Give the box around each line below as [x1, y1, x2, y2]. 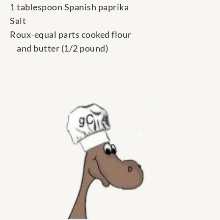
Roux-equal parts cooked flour [10, 29, 132, 40]
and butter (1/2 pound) [10, 43, 108, 54]
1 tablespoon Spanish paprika [10, 1, 129, 13]
